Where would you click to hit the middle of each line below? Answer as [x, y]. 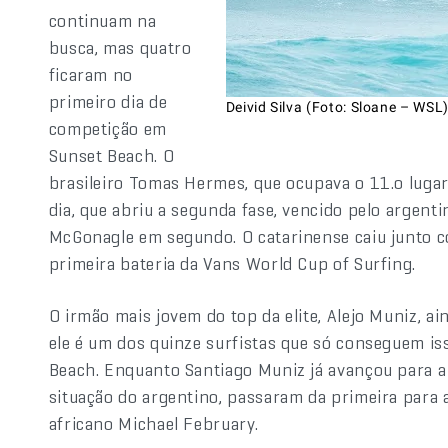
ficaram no [90, 74]
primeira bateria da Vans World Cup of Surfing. [232, 263]
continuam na [102, 20]
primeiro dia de [108, 101]
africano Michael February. [153, 423]
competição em [107, 128]
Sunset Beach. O [111, 155]
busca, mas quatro [120, 47]
